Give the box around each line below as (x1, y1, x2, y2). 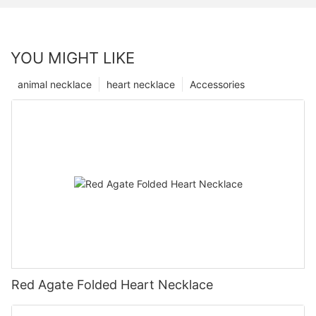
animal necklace (18, 78, 92, 90)
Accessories (190, 78, 245, 90)
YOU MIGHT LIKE (11, 48, 135, 67)
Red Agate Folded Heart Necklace (11, 276, 213, 292)
